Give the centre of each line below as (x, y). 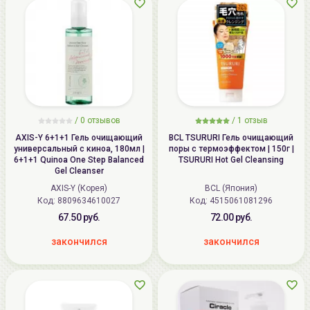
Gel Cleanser (79, 171)
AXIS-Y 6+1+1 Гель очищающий (79, 137)
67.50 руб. (79, 217)
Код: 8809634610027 (79, 200)
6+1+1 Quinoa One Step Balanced (79, 159)
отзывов (102, 120)
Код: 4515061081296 (231, 200)
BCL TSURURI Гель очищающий (231, 137)
